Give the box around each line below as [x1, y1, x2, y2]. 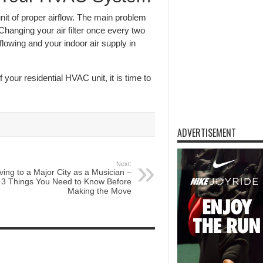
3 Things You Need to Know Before [1, 177, 131, 187]
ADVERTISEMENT [177, 126, 236, 140]
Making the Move [68, 186, 131, 196]
